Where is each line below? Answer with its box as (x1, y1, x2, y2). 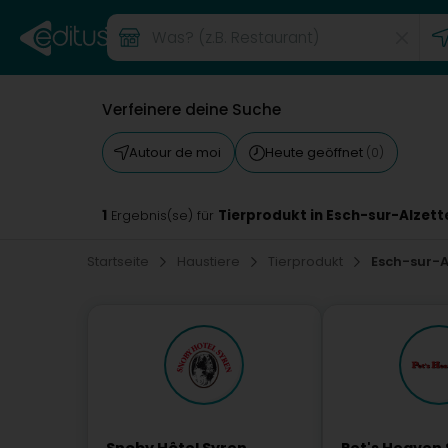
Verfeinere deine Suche (102, 99, 281, 120)
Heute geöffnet (265, 143, 366, 162)
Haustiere (177, 252, 243, 271)
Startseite (87, 252, 152, 271)
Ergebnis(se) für (107, 207, 218, 224)
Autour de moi (129, 143, 221, 162)
